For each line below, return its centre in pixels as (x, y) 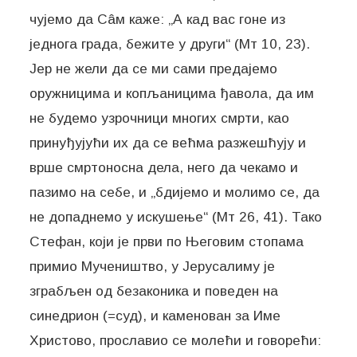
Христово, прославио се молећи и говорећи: (176, 340)
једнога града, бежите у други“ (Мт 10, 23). (170, 43)
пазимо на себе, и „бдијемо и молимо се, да (175, 192)
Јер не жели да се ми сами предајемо (154, 68)
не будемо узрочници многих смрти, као (160, 118)
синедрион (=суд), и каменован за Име (155, 315)
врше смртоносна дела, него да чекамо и (164, 167)
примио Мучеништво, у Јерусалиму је (153, 266)
